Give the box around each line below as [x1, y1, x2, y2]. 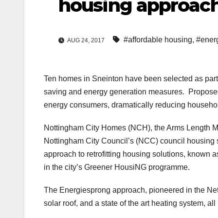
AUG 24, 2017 [66, 37, 106, 44]
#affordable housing [124, 36, 192, 44]
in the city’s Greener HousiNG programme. [44, 163, 190, 172]
